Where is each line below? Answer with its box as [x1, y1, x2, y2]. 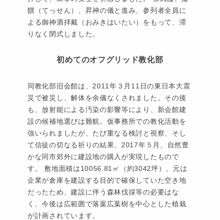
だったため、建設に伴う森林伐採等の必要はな [27, 188, 179, 196]
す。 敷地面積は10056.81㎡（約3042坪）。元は [27, 165, 188, 173]
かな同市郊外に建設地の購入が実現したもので [27, 153, 179, 161]
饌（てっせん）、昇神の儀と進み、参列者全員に [27, 6, 187, 15]
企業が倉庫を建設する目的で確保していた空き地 [27, 176, 187, 185]
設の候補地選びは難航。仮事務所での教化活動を [27, 117, 187, 126]
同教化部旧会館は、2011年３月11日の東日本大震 [27, 82, 191, 90]
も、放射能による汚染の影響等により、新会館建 [27, 106, 187, 114]
